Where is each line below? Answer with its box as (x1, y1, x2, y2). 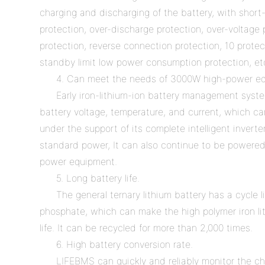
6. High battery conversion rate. (56, 238, 193, 250)
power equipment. (40, 155, 118, 167)
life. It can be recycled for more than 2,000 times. (40, 221, 253, 234)
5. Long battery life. (56, 172, 140, 184)
